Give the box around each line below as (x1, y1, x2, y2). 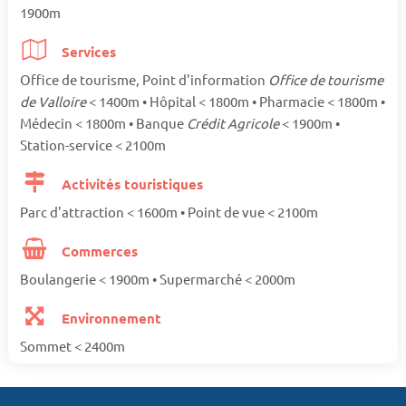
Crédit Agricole (186, 114, 282, 132)
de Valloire (19, 92, 89, 111)
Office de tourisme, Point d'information (19, 71, 268, 89)
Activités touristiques (58, 175, 204, 194)
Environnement (58, 309, 162, 328)
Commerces (58, 242, 139, 261)
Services (58, 43, 117, 62)
